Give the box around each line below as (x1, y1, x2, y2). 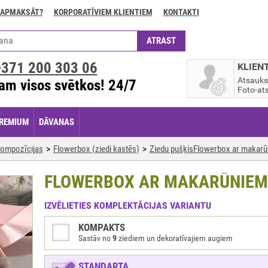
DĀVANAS (38, 117, 74, 127)
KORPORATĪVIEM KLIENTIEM (53, 7, 153, 17)
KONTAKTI (163, 7, 199, 17)
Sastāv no (78, 233, 112, 243)
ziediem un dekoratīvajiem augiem (116, 233, 233, 243)
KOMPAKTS (78, 221, 125, 233)
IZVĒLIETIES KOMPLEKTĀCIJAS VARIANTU (44, 200, 211, 211)
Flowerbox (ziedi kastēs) (53, 144, 139, 154)
